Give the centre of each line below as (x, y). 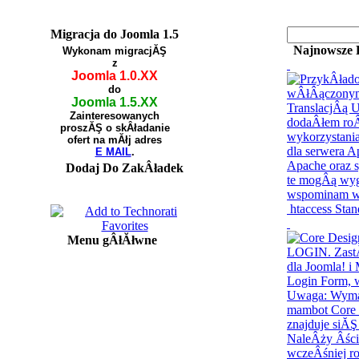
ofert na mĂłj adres (115, 140)
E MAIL (113, 152)
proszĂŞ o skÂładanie (115, 128)
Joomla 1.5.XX (115, 102)
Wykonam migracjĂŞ (115, 51)
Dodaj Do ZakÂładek (125, 168)
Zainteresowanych (115, 116)
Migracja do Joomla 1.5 (115, 34)
